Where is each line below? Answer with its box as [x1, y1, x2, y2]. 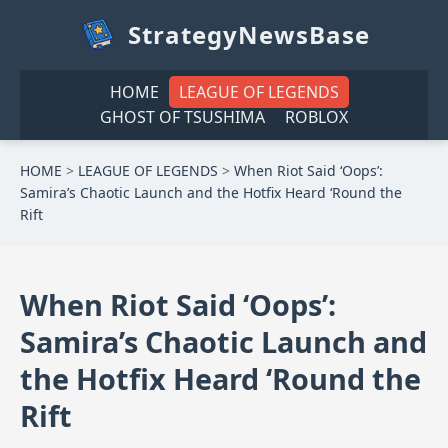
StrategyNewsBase [128, 18, 370, 51]
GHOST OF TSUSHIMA [100, 106, 265, 128]
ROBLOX [285, 106, 348, 128]
